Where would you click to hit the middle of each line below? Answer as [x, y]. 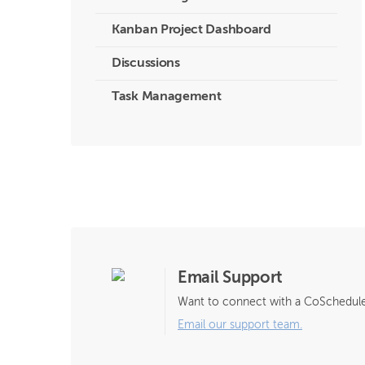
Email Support [231, 279]
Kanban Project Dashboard [191, 30]
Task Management [167, 97]
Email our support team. [240, 325]
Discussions [146, 64]
